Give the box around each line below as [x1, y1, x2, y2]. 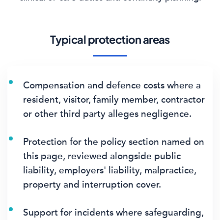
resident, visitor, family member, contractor [23, 94, 205, 105]
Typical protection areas [50, 32, 170, 46]
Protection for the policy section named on [23, 136, 204, 147]
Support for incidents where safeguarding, [23, 207, 204, 218]
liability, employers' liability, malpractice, [23, 165, 196, 176]
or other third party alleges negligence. [23, 108, 192, 119]
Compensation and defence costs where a [23, 80, 201, 91]
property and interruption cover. [23, 179, 161, 190]
